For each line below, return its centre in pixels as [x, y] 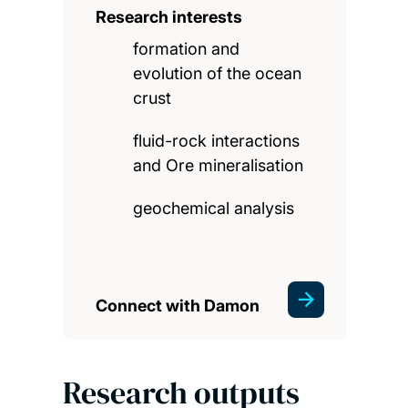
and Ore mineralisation [219, 166]
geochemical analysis [214, 209]
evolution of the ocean [218, 74]
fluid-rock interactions [217, 141]
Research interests [168, 17]
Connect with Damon [177, 306]
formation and [187, 49]
